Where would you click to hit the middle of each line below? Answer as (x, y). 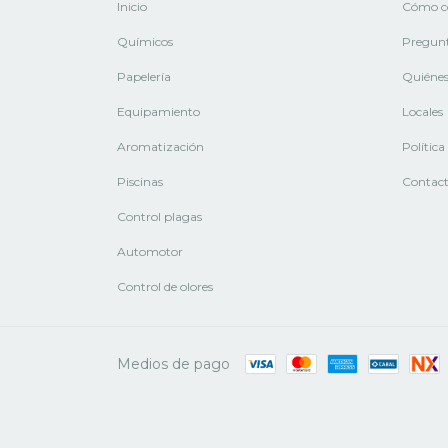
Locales (422, 111)
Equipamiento (158, 111)
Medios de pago (173, 363)
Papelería (144, 76)
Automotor (150, 251)
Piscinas (140, 181)
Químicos (145, 41)
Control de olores (165, 286)
